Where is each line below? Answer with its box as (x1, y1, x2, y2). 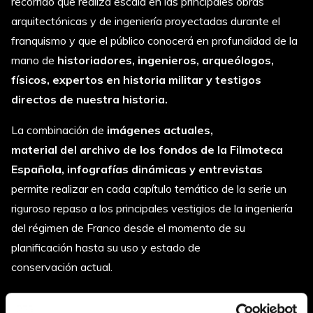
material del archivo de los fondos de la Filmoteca (11, 142, 283, 156)
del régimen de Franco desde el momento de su (11, 220, 245, 235)
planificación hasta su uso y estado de (11, 240, 201, 254)
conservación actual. (11, 259, 112, 274)
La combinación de (11, 122, 107, 137)
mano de (11, 52, 57, 67)
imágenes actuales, (107, 122, 213, 137)
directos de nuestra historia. (11, 92, 168, 106)
